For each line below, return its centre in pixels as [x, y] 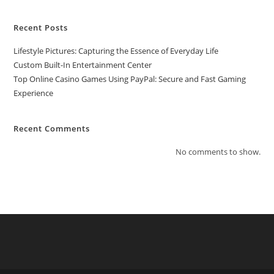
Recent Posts [41, 28]
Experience [34, 93]
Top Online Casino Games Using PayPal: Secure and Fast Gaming [130, 79]
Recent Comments [52, 128]
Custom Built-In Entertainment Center [83, 65]
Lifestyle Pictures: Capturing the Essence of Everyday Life [116, 51]
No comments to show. [218, 152]
